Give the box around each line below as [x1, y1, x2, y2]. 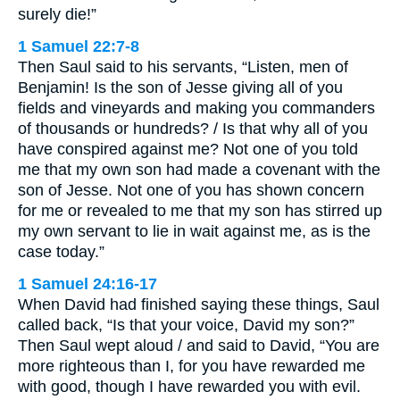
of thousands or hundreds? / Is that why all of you [18, 120, 368, 138]
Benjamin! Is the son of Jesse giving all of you [18, 79, 343, 97]
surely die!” [18, 5, 96, 24]
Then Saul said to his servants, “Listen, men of [18, 58, 348, 77]
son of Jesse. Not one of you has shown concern [18, 181, 364, 200]
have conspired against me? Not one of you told [18, 140, 358, 159]
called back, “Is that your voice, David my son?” [18, 316, 354, 335]
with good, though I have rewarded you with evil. [18, 378, 361, 396]
